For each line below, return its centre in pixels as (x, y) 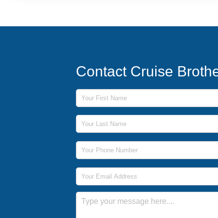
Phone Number (100, 144)
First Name (93, 92)
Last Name (93, 118)
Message (90, 196)
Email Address (99, 170)
